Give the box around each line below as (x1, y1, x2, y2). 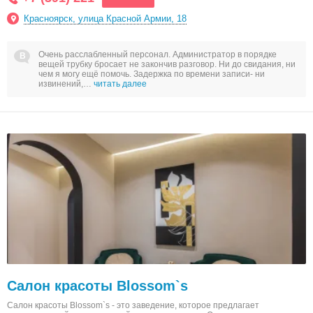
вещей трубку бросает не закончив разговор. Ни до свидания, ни (38, 59, 296, 69)
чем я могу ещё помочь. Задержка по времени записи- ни (38, 69, 265, 79)
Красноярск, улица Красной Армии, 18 (24, 13, 187, 24)
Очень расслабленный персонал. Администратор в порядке (38, 50, 277, 59)
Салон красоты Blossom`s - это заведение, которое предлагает (7, 300, 259, 310)
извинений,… (38, 79, 94, 89)
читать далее (94, 79, 147, 89)
